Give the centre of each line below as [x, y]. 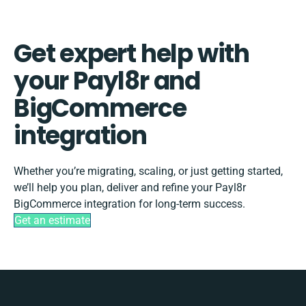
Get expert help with [131, 53]
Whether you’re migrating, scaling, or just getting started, [148, 171]
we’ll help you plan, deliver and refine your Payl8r [130, 187]
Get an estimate [52, 220]
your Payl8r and [107, 81]
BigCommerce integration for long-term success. [129, 204]
